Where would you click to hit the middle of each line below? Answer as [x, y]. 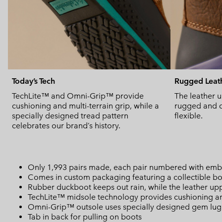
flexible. [189, 116]
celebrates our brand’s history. [66, 126]
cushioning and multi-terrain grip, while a [85, 106]
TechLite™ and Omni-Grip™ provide [78, 96]
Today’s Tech [33, 81]
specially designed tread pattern [70, 116]
